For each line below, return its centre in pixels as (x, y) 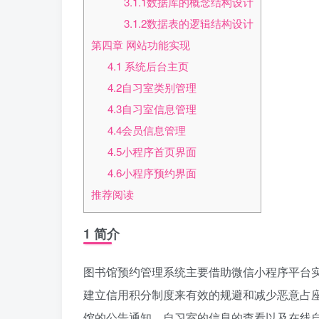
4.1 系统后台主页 (148, 66)
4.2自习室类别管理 (152, 88)
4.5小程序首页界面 (152, 152)
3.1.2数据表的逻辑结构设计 (188, 23)
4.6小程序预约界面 (152, 173)
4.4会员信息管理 (146, 130)
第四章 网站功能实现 (141, 45)
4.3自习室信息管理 (152, 109)
